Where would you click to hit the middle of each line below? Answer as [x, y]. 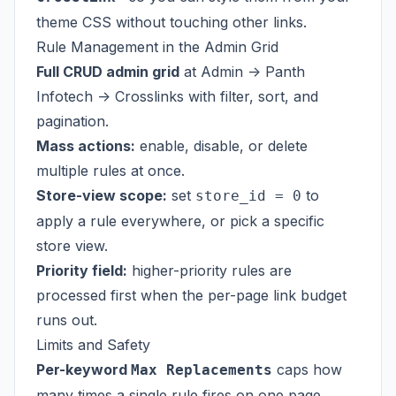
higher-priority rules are [209, 270]
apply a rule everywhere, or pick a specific [180, 221]
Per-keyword [84, 369]
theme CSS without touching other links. [171, 22]
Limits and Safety [93, 345]
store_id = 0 [248, 196]
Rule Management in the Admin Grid [157, 47]
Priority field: [82, 270]
